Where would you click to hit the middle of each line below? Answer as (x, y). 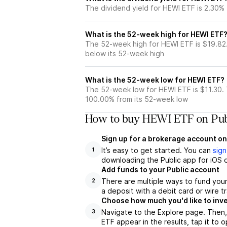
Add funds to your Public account (160, 169)
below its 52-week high (125, 53)
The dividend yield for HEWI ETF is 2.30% (155, 8)
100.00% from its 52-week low (137, 99)
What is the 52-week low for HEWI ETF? (155, 80)
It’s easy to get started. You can (157, 150)
